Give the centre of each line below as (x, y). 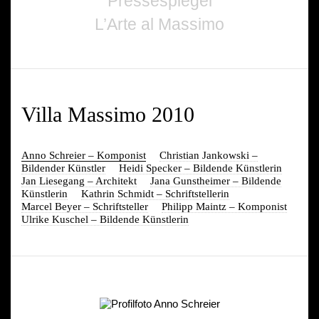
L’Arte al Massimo (159, 24)
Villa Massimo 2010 (108, 114)
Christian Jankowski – (209, 155)
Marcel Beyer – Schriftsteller (85, 206)
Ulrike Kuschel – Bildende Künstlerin (105, 219)
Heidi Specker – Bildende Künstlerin (200, 168)
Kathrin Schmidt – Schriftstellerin (155, 193)
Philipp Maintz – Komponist (224, 206)
